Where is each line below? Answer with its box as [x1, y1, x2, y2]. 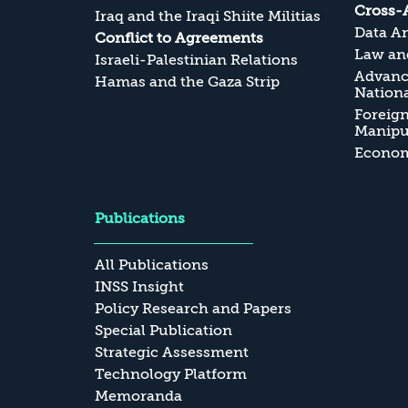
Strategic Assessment [95, 343, 249, 361]
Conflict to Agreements [95, 29, 263, 46]
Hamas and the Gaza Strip [95, 73, 280, 90]
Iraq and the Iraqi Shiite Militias [95, 7, 321, 25]
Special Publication [95, 321, 232, 339]
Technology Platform [95, 365, 247, 382]
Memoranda [95, 387, 182, 404]
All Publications [95, 256, 209, 273]
